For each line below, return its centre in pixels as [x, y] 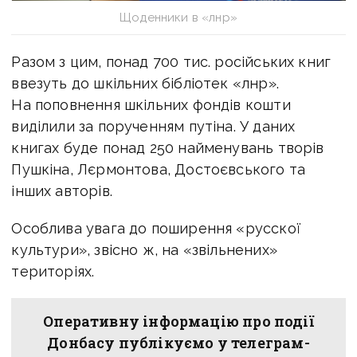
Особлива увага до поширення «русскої [156, 228]
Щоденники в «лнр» [178, 17]
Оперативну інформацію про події [178, 321]
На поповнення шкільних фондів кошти [151, 104]
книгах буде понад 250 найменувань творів [168, 147]
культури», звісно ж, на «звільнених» [144, 249]
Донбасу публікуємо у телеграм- [178, 342]
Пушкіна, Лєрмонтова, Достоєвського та [159, 169]
